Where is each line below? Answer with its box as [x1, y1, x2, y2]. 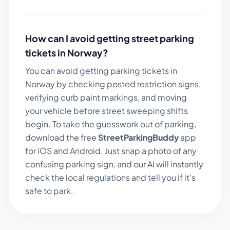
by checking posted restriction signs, [55, 79, 201, 89]
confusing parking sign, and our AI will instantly [25, 159, 203, 169]
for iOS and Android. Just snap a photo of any [25, 145, 197, 156]
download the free [25, 132, 98, 143]
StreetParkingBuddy [98, 132, 179, 143]
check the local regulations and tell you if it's [25, 172, 196, 183]
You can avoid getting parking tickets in [25, 65, 177, 76]
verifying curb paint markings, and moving [25, 92, 187, 103]
